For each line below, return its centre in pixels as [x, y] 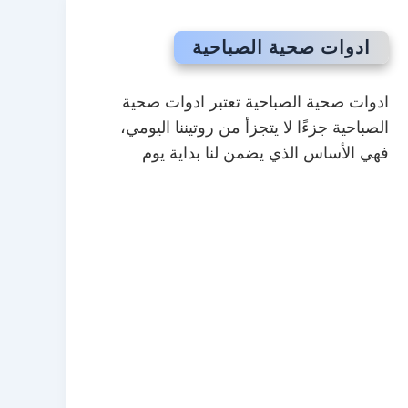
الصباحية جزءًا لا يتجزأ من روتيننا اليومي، [254, 127]
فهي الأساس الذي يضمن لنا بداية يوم [265, 153]
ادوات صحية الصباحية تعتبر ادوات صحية [255, 102]
